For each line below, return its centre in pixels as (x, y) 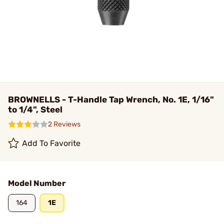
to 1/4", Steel (35, 109)
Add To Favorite (51, 143)
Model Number (37, 183)
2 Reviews (64, 124)
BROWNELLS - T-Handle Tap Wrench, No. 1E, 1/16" (111, 99)
